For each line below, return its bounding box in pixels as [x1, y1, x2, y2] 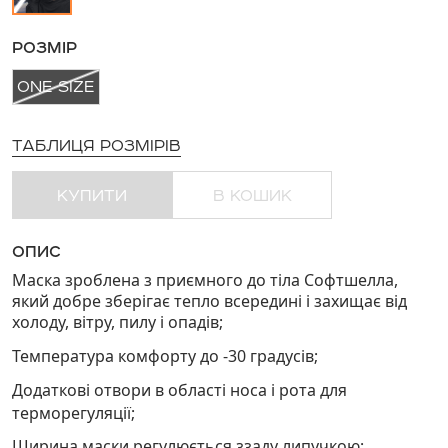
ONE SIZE [17, 75, 95, 96]
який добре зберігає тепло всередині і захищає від [12, 290, 407, 313]
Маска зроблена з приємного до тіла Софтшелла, [12, 269, 398, 292]
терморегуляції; [12, 401, 135, 424]
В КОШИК [212, 185, 292, 206]
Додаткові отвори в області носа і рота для [12, 378, 347, 401]
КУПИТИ [57, 185, 127, 206]
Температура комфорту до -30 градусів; [12, 344, 318, 367]
